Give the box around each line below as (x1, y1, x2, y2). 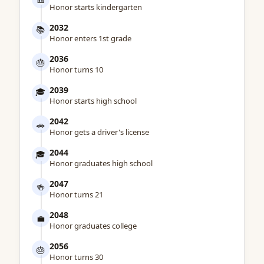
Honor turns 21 (49, 189, 103, 200)
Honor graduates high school (49, 158, 153, 169)
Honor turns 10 (49, 64, 103, 75)
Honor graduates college (49, 220, 137, 232)
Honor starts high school (49, 95, 137, 107)
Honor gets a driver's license (49, 127, 149, 138)
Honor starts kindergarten (49, 2, 142, 13)
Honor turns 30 (49, 252, 103, 263)
